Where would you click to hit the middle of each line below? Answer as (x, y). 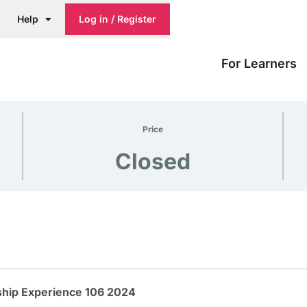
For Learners (259, 63)
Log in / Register (118, 19)
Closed (153, 161)
